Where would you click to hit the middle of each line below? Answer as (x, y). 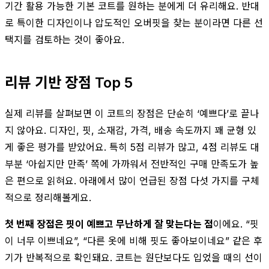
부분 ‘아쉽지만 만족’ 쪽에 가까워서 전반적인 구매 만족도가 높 (132, 164)
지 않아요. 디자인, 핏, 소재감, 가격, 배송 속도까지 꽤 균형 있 (131, 130)
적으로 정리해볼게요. (48, 197)
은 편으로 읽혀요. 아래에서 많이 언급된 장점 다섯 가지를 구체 (132, 180)
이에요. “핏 (236, 224)
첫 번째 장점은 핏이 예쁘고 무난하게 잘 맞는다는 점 (109, 224)
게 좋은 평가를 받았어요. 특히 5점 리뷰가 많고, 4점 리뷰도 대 (132, 147)
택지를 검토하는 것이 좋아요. (65, 39)
